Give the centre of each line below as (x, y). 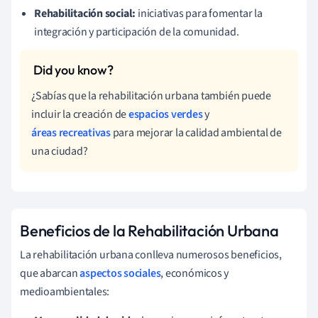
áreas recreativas (71, 132)
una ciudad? (60, 151)
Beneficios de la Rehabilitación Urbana (149, 230)
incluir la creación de (80, 114)
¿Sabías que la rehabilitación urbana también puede (151, 95)
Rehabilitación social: (85, 13)
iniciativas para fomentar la (199, 13)
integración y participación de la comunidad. (137, 32)
